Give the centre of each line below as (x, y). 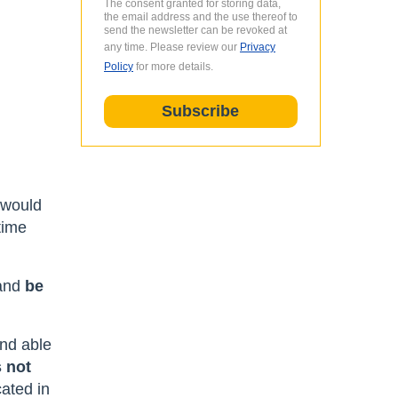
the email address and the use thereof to (200, 16)
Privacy (257, 47)
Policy (118, 66)
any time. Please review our (171, 47)
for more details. (173, 66)
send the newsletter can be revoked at (195, 30)
